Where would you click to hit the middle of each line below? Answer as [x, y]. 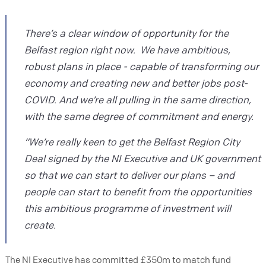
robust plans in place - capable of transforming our [141, 66]
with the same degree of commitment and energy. [139, 116]
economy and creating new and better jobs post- [136, 83]
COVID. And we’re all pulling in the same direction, [137, 99]
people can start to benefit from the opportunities [138, 191]
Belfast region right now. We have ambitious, [127, 49]
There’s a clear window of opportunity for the [126, 33]
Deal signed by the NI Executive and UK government [142, 158]
